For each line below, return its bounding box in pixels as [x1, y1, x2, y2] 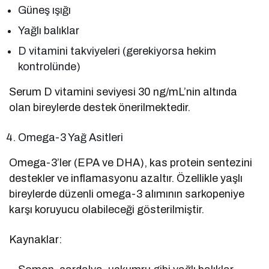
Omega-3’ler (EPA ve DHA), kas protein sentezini [9, 156, 253, 169]
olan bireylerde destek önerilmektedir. [9, 101, 191, 113]
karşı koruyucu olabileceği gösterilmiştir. [9, 203, 205, 216]
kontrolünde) [18, 60, 80, 73]
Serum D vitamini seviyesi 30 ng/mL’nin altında [9, 85, 238, 98]
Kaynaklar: [9, 233, 62, 246]
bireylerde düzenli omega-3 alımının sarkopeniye [9, 187, 245, 200]
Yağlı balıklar [18, 24, 80, 37]
